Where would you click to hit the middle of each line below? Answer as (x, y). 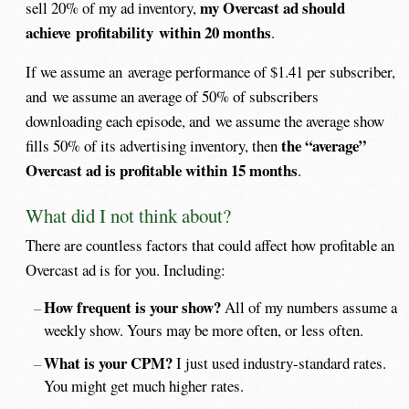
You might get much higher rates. (144, 386)
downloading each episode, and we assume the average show (205, 121)
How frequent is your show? (132, 308)
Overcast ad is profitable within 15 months (162, 170)
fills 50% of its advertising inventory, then (154, 145)
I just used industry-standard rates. (279, 363)
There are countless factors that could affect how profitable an (210, 245)
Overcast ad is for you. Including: (126, 269)
